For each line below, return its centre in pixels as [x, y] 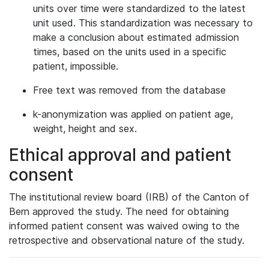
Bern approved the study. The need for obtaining [119, 211]
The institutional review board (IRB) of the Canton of [129, 197]
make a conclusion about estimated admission [136, 37]
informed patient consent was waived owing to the [124, 226]
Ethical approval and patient [120, 155]
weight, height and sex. [85, 128]
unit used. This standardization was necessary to [143, 23]
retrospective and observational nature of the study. [127, 240]
